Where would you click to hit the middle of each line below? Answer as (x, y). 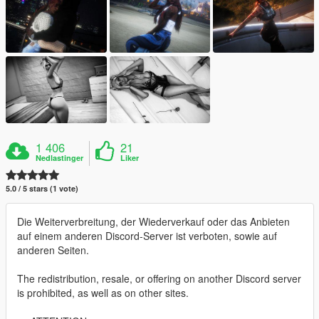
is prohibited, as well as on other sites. (103, 293)
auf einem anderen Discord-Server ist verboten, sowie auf (147, 236)
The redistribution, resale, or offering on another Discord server (159, 279)
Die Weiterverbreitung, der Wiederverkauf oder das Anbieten (153, 222)
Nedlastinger (60, 158)
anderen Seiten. (53, 250)
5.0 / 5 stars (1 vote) (42, 189)
